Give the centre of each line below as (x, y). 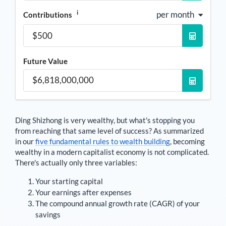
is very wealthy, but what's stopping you (128, 120)
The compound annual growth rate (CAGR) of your (118, 203)
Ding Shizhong (39, 120)
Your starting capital (69, 181)
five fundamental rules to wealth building (103, 141)
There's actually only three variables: (76, 162)
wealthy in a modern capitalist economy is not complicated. (112, 152)
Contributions (48, 14)
